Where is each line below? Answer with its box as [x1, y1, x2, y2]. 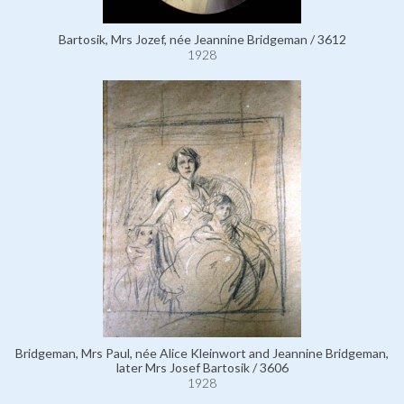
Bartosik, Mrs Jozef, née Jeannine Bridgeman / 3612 [58, 32, 346, 48]
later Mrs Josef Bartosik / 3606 [115, 360, 289, 376]
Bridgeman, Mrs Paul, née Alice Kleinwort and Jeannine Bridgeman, [15, 345, 389, 362]
